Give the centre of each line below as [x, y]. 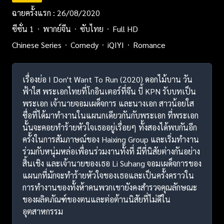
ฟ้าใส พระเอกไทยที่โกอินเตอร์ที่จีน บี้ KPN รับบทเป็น [109, 91]
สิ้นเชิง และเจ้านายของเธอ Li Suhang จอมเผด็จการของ [112, 163]
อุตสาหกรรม [43, 211]
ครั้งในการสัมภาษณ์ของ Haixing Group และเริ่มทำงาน [111, 139]
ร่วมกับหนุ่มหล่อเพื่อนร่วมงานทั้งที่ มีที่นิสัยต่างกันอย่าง [111, 151]
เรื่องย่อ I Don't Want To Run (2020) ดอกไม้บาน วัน [107, 79]
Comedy [84, 44]
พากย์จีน [57, 28]
